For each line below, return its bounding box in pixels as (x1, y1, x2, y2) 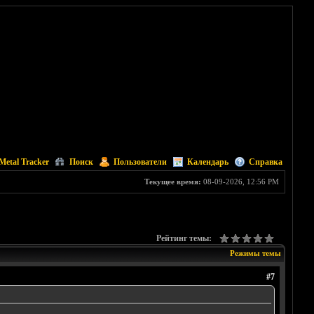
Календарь (186, 157, 228, 167)
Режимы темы (229, 249, 281, 258)
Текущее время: (144, 177, 201, 186)
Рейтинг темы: (156, 233, 212, 244)
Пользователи (113, 157, 167, 167)
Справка (248, 157, 282, 167)
